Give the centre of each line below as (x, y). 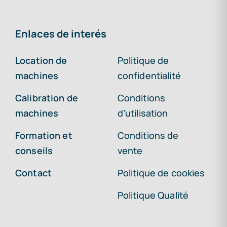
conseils (34, 151)
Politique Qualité (153, 195)
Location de (41, 61)
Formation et (44, 136)
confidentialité (149, 76)
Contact (33, 173)
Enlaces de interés (61, 34)
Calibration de (46, 98)
